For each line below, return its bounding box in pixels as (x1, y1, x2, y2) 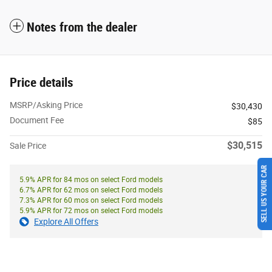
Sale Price (10, 140, 46, 151)
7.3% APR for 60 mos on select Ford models (19, 195, 163, 205)
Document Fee (10, 115, 64, 125)
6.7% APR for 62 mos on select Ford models (19, 185, 163, 194)
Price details (10, 75, 73, 90)
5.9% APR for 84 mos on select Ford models (19, 175, 163, 184)
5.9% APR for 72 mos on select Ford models (19, 206, 163, 215)
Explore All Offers (34, 216, 98, 226)
